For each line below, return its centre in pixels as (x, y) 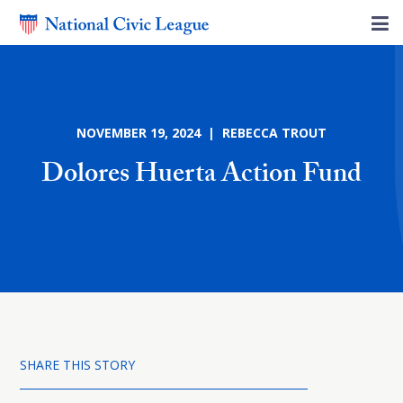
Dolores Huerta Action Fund (201, 177)
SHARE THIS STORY (77, 365)
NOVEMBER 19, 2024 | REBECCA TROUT (201, 133)
